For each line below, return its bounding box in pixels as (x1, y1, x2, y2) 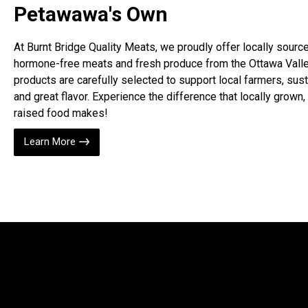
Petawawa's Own (14, 2, 168, 27)
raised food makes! (14, 107, 108, 120)
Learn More (24, 135, 76, 148)
